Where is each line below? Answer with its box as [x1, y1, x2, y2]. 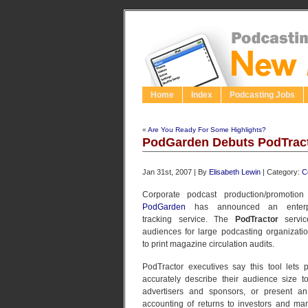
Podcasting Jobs [230, 90, 295, 100]
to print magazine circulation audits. [142, 239, 274, 249]
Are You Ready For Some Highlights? [148, 126, 266, 133]
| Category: [261, 168, 302, 176]
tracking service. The [142, 214, 235, 224]
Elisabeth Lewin [209, 168, 261, 176]
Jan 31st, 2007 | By [142, 168, 209, 176]
